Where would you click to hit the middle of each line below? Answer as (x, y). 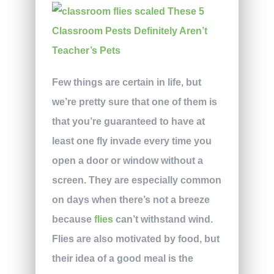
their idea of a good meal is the (122, 259)
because (73, 220)
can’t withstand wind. (163, 220)
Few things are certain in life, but (126, 83)
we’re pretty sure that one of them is (134, 102)
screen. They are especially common (136, 180)
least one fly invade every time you (131, 141)
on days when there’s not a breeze (131, 200)
